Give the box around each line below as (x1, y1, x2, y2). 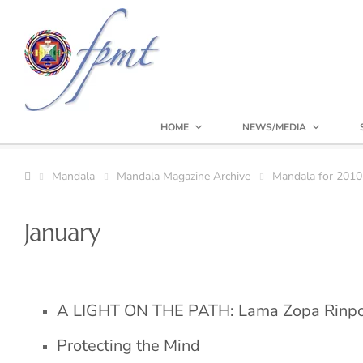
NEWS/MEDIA (242, 121, 306, 134)
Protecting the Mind (57, 335, 200, 357)
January (24, 217, 100, 247)
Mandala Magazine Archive (117, 169, 250, 184)
